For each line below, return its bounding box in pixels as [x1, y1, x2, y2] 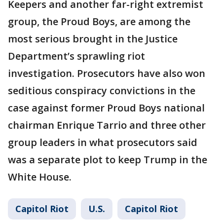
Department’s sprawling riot [8, 49, 145, 63]
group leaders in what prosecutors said [8, 135, 197, 149]
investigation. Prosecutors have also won [8, 66, 205, 80]
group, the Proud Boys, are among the [8, 14, 190, 28]
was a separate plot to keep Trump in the [8, 152, 207, 166]
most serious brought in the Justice [8, 32, 178, 45]
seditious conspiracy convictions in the [8, 83, 195, 97]
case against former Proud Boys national [8, 101, 205, 114]
